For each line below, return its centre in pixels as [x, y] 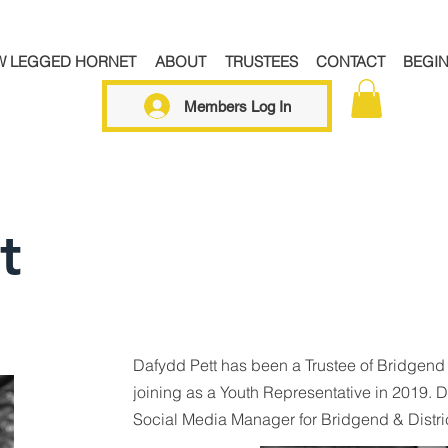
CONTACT [350, 61]
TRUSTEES [261, 61]
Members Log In [237, 106]
